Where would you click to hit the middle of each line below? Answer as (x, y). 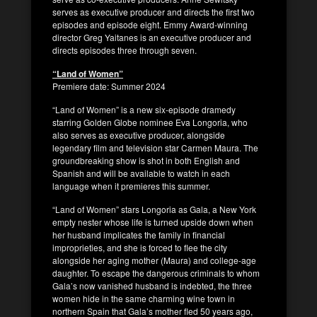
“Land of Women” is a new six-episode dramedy (144, 109)
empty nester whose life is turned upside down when (153, 221)
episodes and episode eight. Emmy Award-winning (150, 24)
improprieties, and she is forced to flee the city (140, 247)
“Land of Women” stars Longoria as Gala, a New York (154, 209)
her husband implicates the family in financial (139, 234)
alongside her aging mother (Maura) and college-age (154, 260)
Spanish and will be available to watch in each (141, 173)
